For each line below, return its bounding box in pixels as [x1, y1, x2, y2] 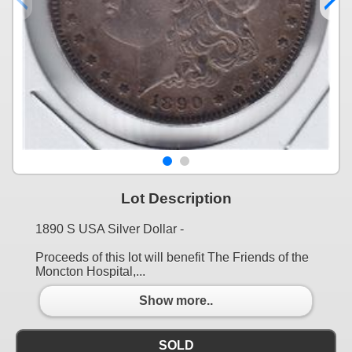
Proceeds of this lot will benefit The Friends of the [35, 250, 309, 264]
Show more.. [139, 294, 213, 308]
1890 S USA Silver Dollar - [35, 222, 184, 236]
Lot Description [120, 189, 232, 207]
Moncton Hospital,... [35, 264, 145, 278]
